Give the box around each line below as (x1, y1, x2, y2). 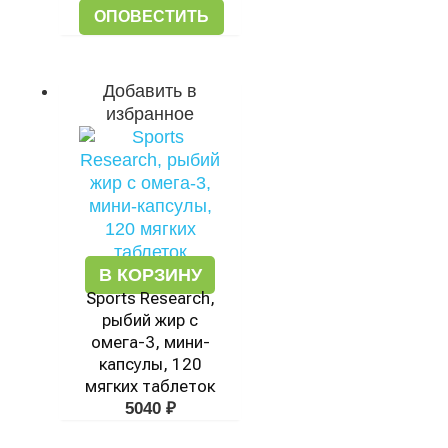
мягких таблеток (85, 376, 215, 396)
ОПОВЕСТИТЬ (94, 8, 209, 25)
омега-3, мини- (90, 332, 210, 352)
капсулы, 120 (98, 354, 202, 374)
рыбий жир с (102, 310, 198, 330)
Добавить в (103, 81, 197, 101)
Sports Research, (85, 288, 215, 308)
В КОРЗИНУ (98, 265, 202, 285)
